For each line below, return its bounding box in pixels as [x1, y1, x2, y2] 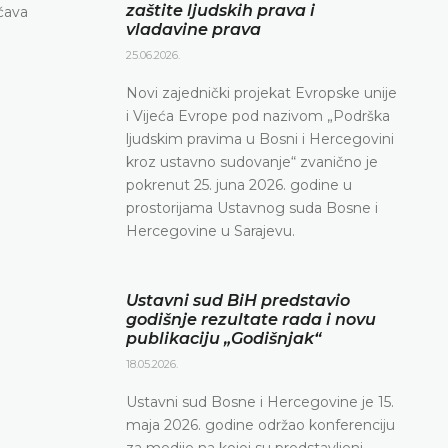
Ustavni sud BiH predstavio [126, 290, 350, 310]
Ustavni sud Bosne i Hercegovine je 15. [126, 392, 394, 411]
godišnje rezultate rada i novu [126, 309, 376, 329]
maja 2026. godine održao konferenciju [126, 415, 395, 434]
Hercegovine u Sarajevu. [126, 221, 295, 240]
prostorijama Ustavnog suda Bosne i [126, 198, 378, 217]
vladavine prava [126, 19, 261, 39]
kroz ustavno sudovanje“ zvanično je [126, 152, 378, 171]
